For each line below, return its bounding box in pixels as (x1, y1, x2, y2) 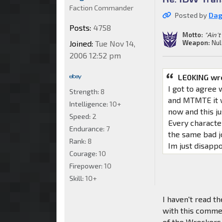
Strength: (69, 87, 101, 96)
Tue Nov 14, (93, 39, 135, 49)
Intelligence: (69, 100, 110, 109)
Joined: (69, 39, 93, 49)
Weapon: (182, 38, 211, 47)
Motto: (182, 30, 204, 39)
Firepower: (69, 162, 104, 170)
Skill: (69, 174, 85, 183)
